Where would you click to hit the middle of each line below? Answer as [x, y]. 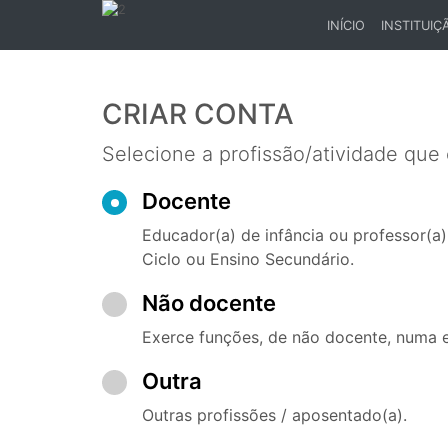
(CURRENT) [361, 43]
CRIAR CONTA [198, 114]
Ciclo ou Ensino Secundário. [248, 259]
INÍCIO [346, 25]
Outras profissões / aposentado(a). [274, 415]
